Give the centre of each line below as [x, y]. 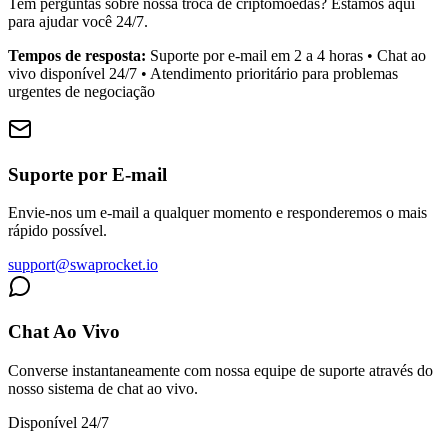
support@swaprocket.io [83, 265]
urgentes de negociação [81, 91]
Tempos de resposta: [77, 55]
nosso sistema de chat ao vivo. [103, 388]
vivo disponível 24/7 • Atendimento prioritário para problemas [203, 73]
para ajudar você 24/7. [78, 21]
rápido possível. [57, 231]
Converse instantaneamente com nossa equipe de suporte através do [220, 370]
